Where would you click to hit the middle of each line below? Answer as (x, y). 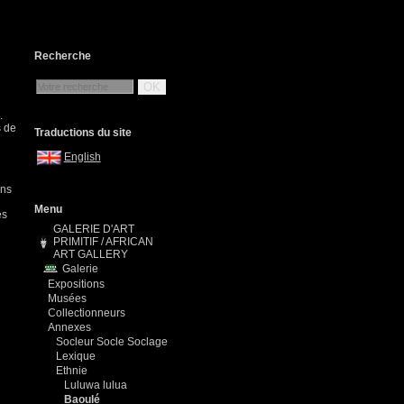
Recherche (63, 56)
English (82, 157)
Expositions (76, 284)
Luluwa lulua (96, 385)
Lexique (76, 356)
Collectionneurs (87, 313)
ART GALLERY (91, 254)
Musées (67, 298)
